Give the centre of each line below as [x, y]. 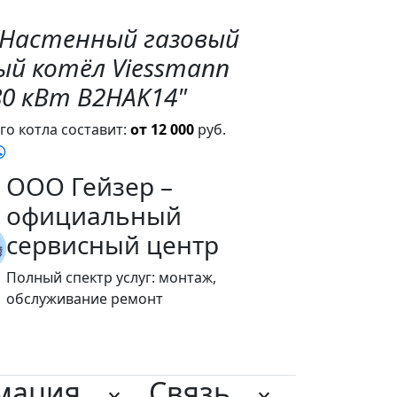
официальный [94, 216]
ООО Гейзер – [90, 187]
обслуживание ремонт [85, 299]
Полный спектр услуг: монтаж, [112, 278]
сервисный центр [113, 245]
